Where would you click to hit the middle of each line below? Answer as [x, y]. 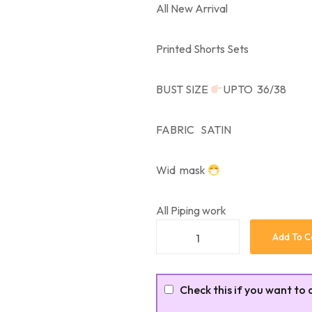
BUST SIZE [183, 89]
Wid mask [182, 170]
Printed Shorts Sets [202, 49]
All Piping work [191, 210]
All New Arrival [192, 8]
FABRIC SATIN [194, 130]
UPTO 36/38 [255, 89]
